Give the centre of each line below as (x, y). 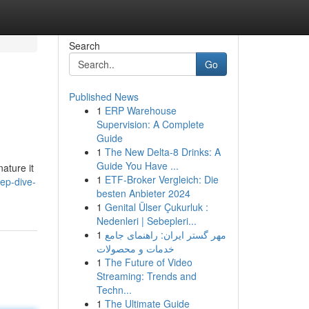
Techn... (114, 290)
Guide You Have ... (137, 166)
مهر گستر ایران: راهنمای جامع (165, 235)
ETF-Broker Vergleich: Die (161, 179)
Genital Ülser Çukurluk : (156, 207)
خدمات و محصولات (135, 248)
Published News (103, 97)
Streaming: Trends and (146, 276)
